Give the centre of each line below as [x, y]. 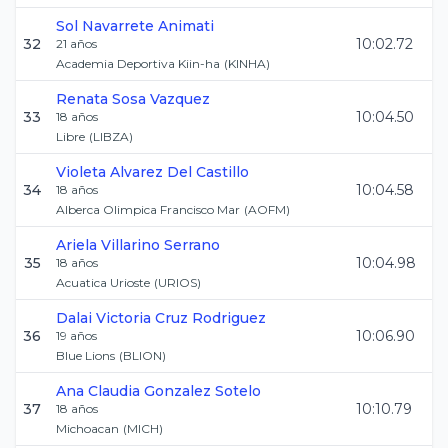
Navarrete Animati [148, 26]
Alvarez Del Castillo [179, 172]
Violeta [81, 172]
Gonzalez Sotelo [202, 391]
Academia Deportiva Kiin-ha [138, 63]
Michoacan [87, 428]
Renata [82, 99]
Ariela [76, 245]
